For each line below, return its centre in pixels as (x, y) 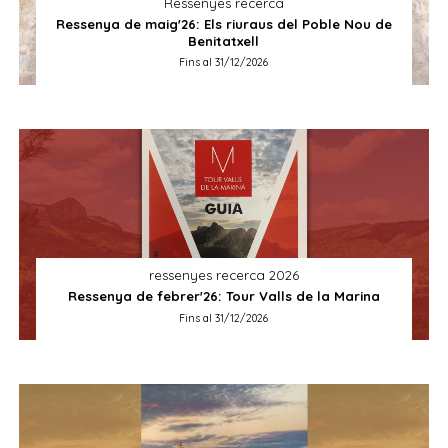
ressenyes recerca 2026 (223, 274)
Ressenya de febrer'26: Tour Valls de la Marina (223, 296)
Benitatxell (224, 40)
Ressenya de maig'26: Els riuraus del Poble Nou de (223, 23)
